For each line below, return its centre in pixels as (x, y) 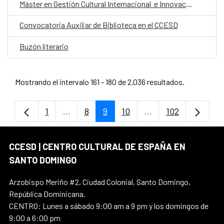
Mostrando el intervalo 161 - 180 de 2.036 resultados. (99, 81)
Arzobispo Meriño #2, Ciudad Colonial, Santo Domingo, (100, 181)
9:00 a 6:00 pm (35, 217)
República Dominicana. (47, 193)
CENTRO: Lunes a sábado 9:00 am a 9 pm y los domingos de (109, 205)
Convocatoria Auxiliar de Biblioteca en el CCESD (98, 25)
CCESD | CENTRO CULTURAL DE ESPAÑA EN (97, 146)
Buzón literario (44, 46)
